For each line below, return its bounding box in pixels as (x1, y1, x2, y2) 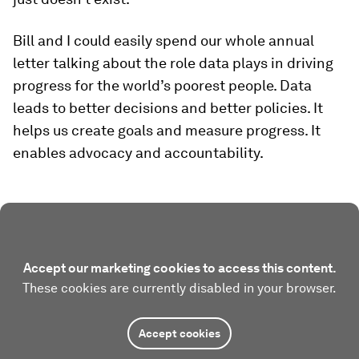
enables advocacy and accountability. (13, 143, 264, 161)
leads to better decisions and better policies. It (13, 99, 323, 116)
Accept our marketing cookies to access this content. (22, 260, 337, 276)
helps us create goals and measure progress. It (13, 121, 321, 139)
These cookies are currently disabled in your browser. (22, 280, 337, 296)
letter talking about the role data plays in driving (13, 54, 333, 71)
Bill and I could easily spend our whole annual (13, 31, 314, 49)
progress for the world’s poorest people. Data (13, 76, 312, 94)
